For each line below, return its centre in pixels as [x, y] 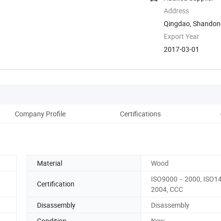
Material [50, 163]
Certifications [140, 113]
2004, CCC [167, 189]
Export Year [182, 36]
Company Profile [40, 113]
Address [176, 10]
